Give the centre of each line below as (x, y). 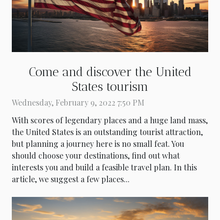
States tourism (110, 87)
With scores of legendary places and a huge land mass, (110, 120)
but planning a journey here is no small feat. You (98, 144)
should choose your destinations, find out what (96, 156)
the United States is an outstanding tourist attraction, (107, 132)
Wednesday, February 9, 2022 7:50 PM (78, 103)
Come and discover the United (110, 72)
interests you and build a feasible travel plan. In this (104, 167)
